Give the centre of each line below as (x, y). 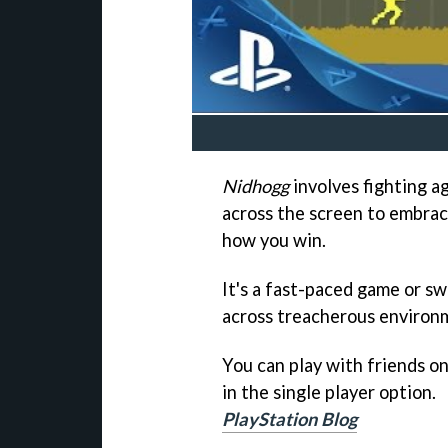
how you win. (274, 240)
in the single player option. (329, 391)
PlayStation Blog (289, 418)
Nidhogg (255, 186)
